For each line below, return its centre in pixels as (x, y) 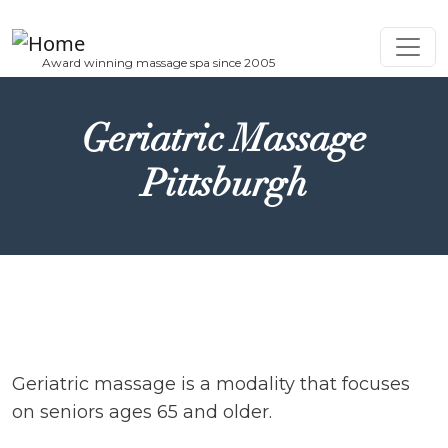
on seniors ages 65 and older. (142, 412)
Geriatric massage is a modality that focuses (211, 384)
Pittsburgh (224, 184)
